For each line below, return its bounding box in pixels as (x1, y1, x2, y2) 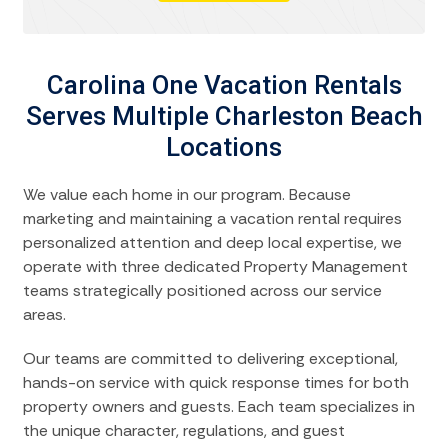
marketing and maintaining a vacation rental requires (23, 207, 402, 229)
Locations (166, 131, 282, 162)
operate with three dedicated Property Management (23, 255, 408, 277)
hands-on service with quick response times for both (23, 371, 409, 393)
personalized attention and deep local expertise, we (23, 231, 402, 253)
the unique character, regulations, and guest (23, 419, 345, 441)
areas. (23, 303, 66, 325)
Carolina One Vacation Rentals (46, 69, 402, 100)
